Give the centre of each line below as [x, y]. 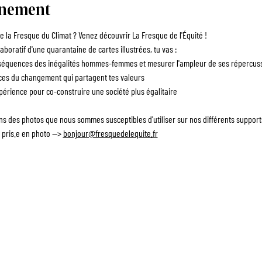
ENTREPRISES [118, 202]
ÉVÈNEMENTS [201, 202]
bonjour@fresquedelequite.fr [110, 133]
